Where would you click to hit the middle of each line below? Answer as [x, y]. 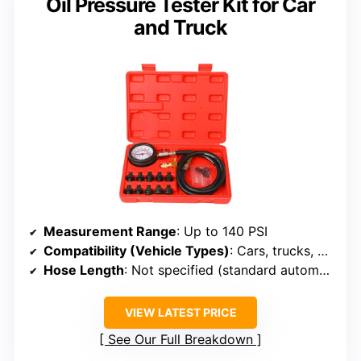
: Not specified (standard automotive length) [222, 270]
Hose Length [84, 270]
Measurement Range [110, 232]
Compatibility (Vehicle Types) [137, 251]
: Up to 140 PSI [222, 232]
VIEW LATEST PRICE [180, 313]
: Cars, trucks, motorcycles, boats [274, 251]
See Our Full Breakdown [180, 340]
